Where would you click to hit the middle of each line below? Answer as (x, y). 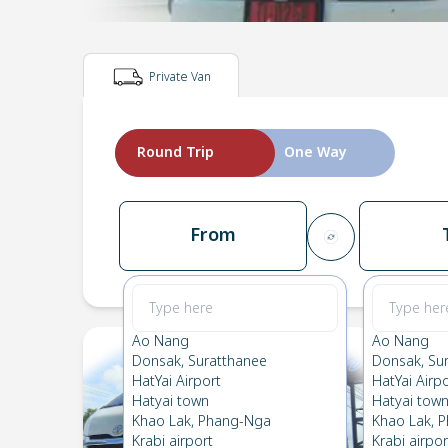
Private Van (180, 77)
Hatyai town (171, 401)
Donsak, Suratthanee (200, 361)
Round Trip (175, 152)
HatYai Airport (177, 381)
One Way (315, 152)
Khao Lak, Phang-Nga (202, 421)
